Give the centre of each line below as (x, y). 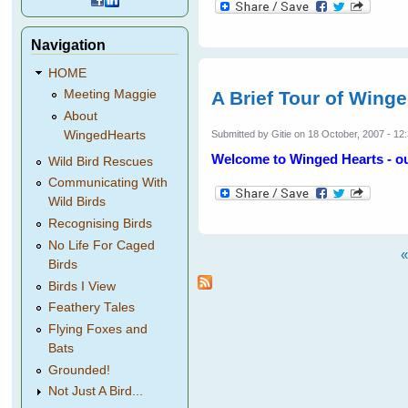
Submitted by (242, 134)
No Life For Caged (102, 245)
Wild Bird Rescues (101, 161)
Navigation (69, 45)
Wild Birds (77, 202)
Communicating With (108, 183)
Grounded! (80, 370)
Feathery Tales (92, 308)
